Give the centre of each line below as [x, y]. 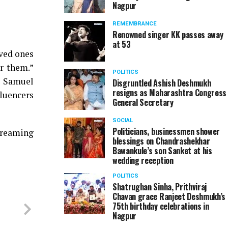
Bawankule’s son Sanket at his [162, 151]
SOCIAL [123, 120]
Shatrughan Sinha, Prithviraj [160, 187]
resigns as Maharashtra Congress [170, 93]
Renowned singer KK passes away [168, 35]
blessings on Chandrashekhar [161, 141]
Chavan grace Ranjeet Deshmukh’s [169, 196]
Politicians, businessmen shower [166, 131]
